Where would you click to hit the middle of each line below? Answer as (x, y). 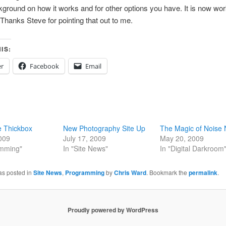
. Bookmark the (167, 172)
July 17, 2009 (84, 138)
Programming (84, 172)
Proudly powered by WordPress (113, 210)
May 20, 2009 (182, 138)
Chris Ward (130, 172)
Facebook (44, 66)
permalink (203, 172)
